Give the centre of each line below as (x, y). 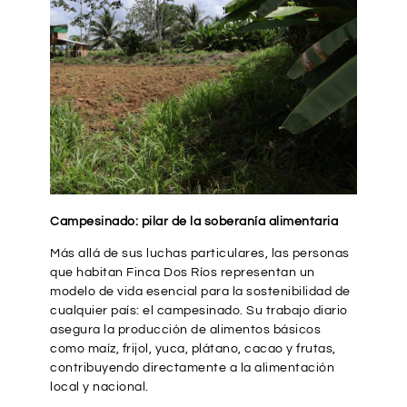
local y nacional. (99, 387)
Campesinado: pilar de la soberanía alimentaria (194, 222)
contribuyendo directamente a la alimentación (192, 368)
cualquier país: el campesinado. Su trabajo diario (199, 311)
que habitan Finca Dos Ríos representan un (183, 273)
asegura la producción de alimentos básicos (185, 330)
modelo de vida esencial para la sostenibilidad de (200, 292)
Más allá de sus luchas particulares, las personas (200, 254)
